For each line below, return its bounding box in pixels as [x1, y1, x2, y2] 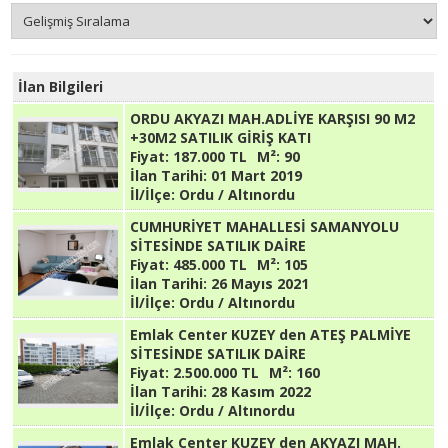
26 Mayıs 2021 [207, 274, 310, 293]
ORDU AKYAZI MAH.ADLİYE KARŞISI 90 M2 [130, 109, 416, 128]
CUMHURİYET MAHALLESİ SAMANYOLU [130, 217, 400, 236]
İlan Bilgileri [18, 77, 104, 96]
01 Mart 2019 [207, 166, 303, 185]
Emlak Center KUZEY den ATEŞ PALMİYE [130, 325, 412, 344]
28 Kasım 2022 [207, 382, 312, 401]
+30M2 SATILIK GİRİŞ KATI [130, 128, 312, 147]
